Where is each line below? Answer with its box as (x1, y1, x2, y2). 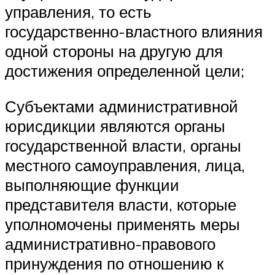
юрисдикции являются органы (5, 115, 225, 136)
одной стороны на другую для (5, 41, 223, 61)
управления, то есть (5, 2, 152, 22)
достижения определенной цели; (5, 61, 244, 81)
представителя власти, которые (5, 194, 236, 214)
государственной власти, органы (5, 135, 241, 155)
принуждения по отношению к (5, 253, 223, 273)
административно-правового (5, 233, 215, 254)
